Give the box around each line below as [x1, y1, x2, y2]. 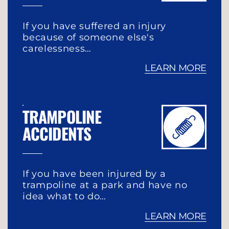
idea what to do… [22, 191, 106, 202]
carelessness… [22, 42, 91, 54]
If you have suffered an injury [22, 20, 167, 31]
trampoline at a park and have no [22, 179, 188, 191]
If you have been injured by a [22, 168, 166, 179]
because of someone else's [22, 31, 154, 42]
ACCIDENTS [22, 121, 91, 145]
